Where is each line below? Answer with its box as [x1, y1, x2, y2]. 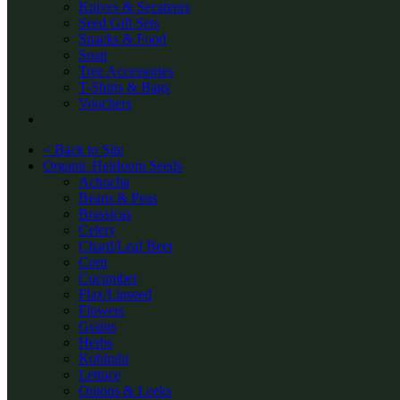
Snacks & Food [79, 31, 166, 46]
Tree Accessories [79, 63, 173, 79]
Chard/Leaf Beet [79, 238, 172, 254]
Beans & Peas [79, 190, 157, 205]
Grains [79, 319, 116, 334]
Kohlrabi [79, 351, 129, 366]
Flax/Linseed [79, 287, 152, 302]
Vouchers [79, 96, 131, 111]
